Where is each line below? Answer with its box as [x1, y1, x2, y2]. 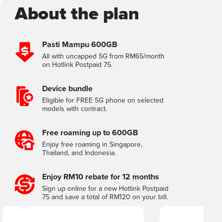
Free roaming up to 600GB [42, 128, 138, 138]
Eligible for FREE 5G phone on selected [42, 96, 164, 105]
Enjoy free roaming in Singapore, [42, 140, 142, 149]
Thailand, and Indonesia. [42, 149, 116, 157]
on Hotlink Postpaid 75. [42, 60, 112, 69]
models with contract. [42, 105, 107, 113]
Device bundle [42, 84, 93, 94]
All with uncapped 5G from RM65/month [42, 52, 165, 60]
